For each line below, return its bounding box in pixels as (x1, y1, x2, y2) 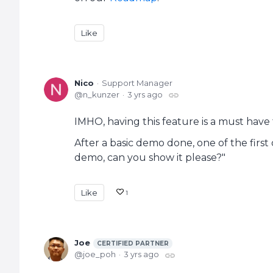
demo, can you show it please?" (74, 152, 225, 164)
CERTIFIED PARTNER (97, 239, 169, 248)
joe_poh (83, 249, 116, 260)
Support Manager (102, 78, 172, 88)
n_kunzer (83, 90, 119, 100)
